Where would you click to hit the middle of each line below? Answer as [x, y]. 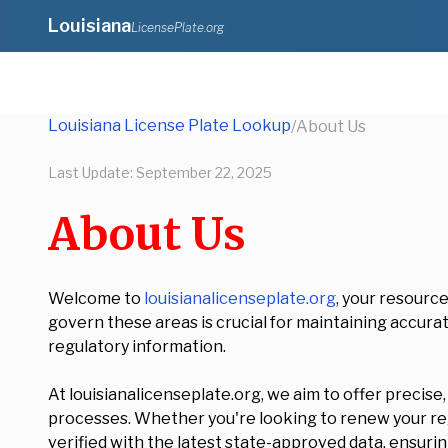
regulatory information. [137, 346]
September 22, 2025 [204, 172]
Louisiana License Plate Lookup [169, 125]
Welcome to [96, 298]
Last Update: [92, 172]
